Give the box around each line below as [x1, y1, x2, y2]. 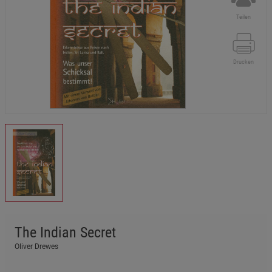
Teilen [236, 14, 251, 20]
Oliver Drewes [15, 242, 58, 251]
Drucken [233, 59, 254, 65]
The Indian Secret [15, 223, 116, 241]
